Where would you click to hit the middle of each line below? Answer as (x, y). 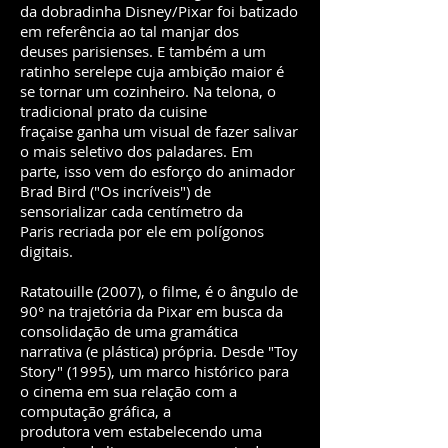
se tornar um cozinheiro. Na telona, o (148, 91)
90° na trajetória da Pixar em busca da (151, 311)
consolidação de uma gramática (129, 331)
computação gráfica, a (95, 411)
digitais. (48, 251)
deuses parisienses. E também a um (143, 51)
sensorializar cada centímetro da (131, 211)
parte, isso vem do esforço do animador (157, 171)
